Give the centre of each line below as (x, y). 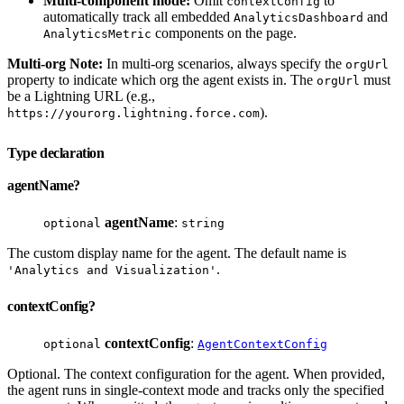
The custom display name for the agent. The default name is (177, 252)
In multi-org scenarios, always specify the (224, 63)
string (203, 223)
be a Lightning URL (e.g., (81, 96)
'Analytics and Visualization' (112, 270)
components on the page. (224, 32)
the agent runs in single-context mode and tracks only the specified (196, 390)
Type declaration (58, 152)
